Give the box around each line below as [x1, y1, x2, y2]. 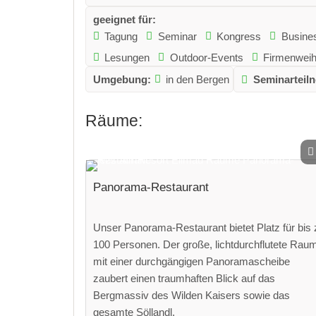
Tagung [104, 30, 138, 42]
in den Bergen [166, 73, 230, 85]
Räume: [85, 111, 142, 130]
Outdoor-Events [169, 51, 243, 63]
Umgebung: [92, 73, 151, 85]
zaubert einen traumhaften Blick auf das [92, 272, 275, 284]
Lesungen [104, 51, 150, 63]
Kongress [217, 30, 262, 42]
